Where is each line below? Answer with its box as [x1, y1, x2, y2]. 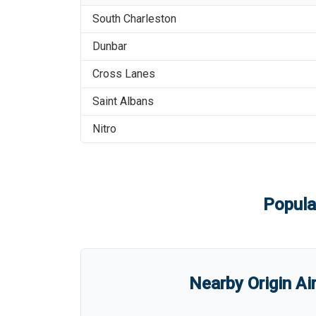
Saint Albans [92, 95, 154, 108]
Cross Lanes [92, 67, 155, 80]
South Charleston [92, 12, 176, 25]
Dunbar [92, 39, 127, 53]
